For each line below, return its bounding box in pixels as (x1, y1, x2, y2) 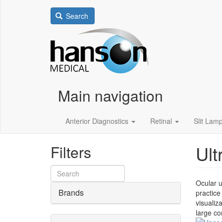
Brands (58, 187, 84, 198)
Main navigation (58, 85, 163, 106)
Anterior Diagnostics (65, 116, 130, 126)
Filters (51, 141, 91, 163)
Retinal (150, 116, 174, 126)
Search (64, 11, 88, 21)
